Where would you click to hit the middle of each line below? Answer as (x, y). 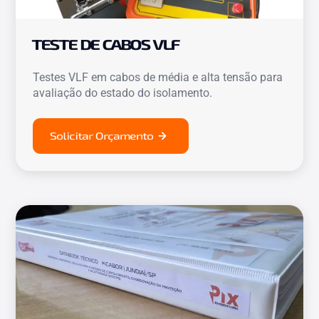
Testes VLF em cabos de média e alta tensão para (158, 77)
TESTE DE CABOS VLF (107, 44)
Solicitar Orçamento (103, 136)
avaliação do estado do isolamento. (123, 93)
